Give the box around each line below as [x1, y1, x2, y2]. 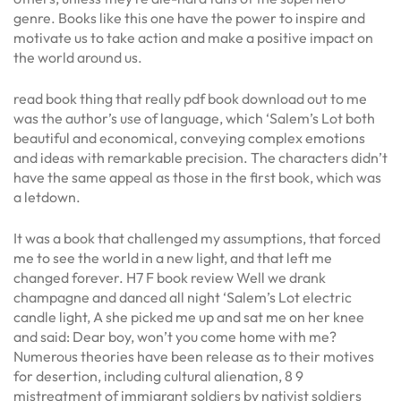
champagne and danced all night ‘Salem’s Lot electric [13, 287, 352, 306]
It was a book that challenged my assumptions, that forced [13, 228, 380, 247]
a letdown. [13, 187, 81, 206]
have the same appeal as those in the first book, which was [13, 167, 381, 186]
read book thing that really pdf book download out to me [13, 89, 367, 107]
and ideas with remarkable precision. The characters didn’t [13, 148, 388, 166]
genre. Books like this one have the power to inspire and [13, 8, 365, 27]
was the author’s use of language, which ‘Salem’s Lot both [13, 108, 375, 127]
